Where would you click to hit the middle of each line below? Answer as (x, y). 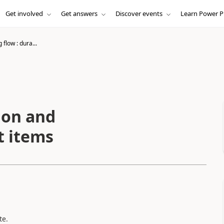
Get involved (24, 13)
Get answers (79, 13)
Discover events (139, 13)
